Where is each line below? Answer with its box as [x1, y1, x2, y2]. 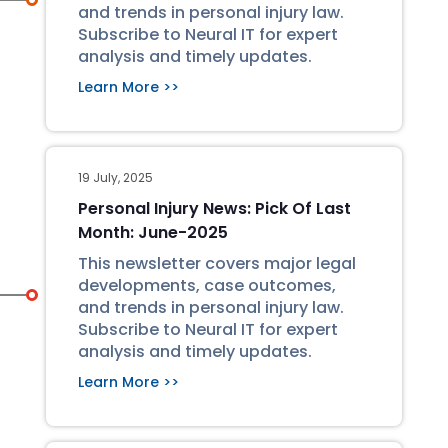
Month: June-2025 [78, 221, 228, 244]
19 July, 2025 [78, 169, 153, 186]
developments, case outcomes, [78, 274, 336, 297]
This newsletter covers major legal [78, 252, 356, 275]
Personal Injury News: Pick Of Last [78, 197, 351, 220]
